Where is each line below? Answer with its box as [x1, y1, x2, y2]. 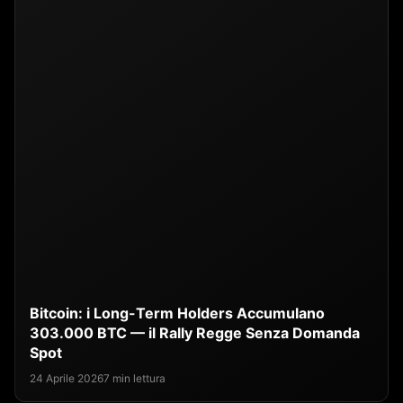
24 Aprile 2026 [30, 371, 103, 385]
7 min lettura [103, 371, 166, 385]
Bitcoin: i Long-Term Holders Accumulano [30, 303, 325, 322]
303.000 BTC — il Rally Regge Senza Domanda [30, 323, 360, 342]
